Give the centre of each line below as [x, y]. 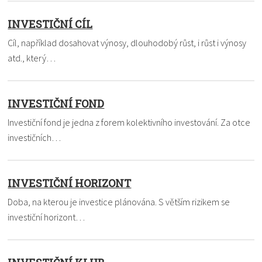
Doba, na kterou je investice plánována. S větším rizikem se [119, 201]
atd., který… [32, 58]
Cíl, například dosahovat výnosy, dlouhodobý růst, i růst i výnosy [127, 42]
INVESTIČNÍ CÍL [50, 24]
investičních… [35, 137]
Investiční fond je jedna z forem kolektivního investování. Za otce [129, 122]
